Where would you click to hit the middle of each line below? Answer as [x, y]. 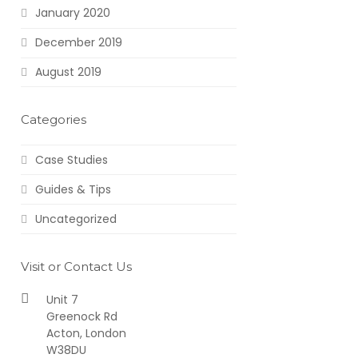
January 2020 [72, 13]
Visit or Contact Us [76, 267]
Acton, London [86, 334]
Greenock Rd [82, 317]
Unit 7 [62, 300]
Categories [53, 120]
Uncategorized [76, 219]
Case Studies [71, 159]
